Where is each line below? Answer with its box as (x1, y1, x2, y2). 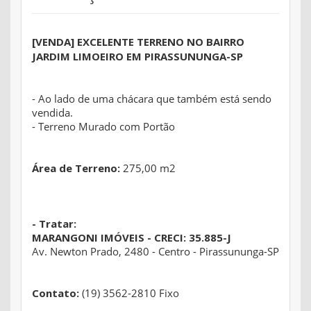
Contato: (32, 286, 79, 301)
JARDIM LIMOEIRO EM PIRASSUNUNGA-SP (32, 49, 246, 64)
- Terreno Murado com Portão (32, 119, 175, 134)
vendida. (32, 106, 73, 120)
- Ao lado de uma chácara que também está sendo (32, 92, 271, 106)
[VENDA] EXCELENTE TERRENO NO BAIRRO (32, 35, 244, 49)
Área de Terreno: (32, 161, 123, 176)
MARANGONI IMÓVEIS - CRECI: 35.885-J (32, 230, 231, 245)
